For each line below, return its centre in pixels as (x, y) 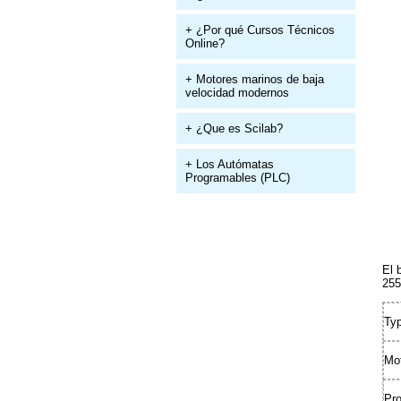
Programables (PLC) (238, 178)
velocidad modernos (237, 93)
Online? (205, 43)
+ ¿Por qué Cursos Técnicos (260, 30)
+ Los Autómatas (230, 164)
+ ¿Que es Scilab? (234, 128)
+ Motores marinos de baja (255, 79)
